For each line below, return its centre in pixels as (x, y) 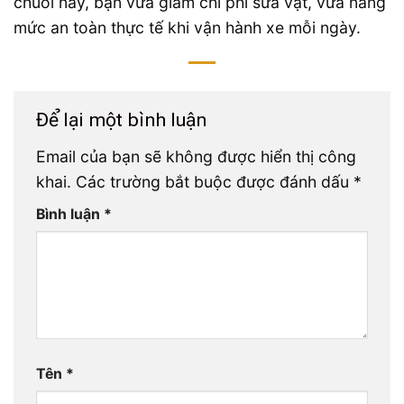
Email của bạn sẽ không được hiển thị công (196, 156)
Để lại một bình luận (124, 120)
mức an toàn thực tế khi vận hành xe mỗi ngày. (187, 28)
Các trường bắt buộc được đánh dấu (215, 181)
